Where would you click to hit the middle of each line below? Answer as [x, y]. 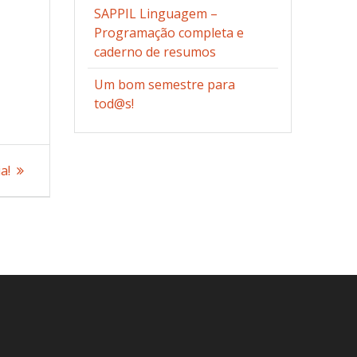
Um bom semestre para [165, 85]
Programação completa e [169, 33]
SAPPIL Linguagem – [156, 14]
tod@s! [114, 104]
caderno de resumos [155, 52]
